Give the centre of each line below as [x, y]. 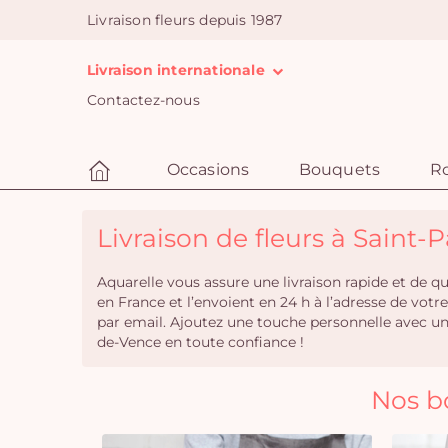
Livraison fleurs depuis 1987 [185, 20]
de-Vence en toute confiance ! [200, 342]
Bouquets [339, 169]
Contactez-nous [143, 100]
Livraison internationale [178, 70]
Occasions [208, 169]
